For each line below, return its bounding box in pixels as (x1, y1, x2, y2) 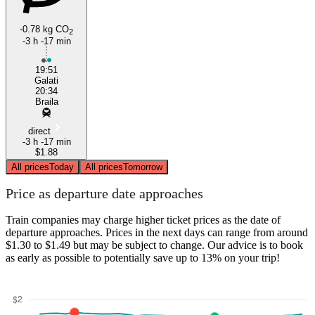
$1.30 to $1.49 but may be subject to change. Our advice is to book (6, 238, 303, 251)
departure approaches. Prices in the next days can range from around (6, 226, 308, 238)
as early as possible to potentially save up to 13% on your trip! (6, 251, 280, 264)
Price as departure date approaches (6, 186, 203, 202)
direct (28, 125, 51, 136)
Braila (34, 96, 58, 107)
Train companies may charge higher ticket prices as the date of (6, 213, 281, 226)
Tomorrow (123, 161, 162, 172)
